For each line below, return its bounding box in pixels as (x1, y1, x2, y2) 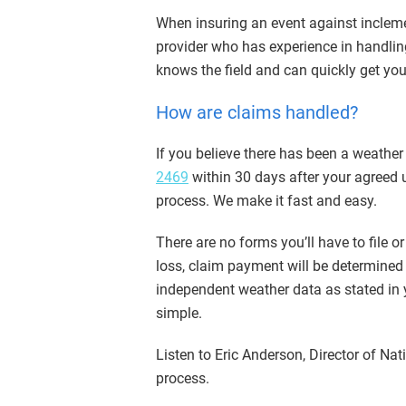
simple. (156, 304, 202, 323)
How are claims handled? (156, 101, 358, 124)
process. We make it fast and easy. (156, 192, 381, 210)
